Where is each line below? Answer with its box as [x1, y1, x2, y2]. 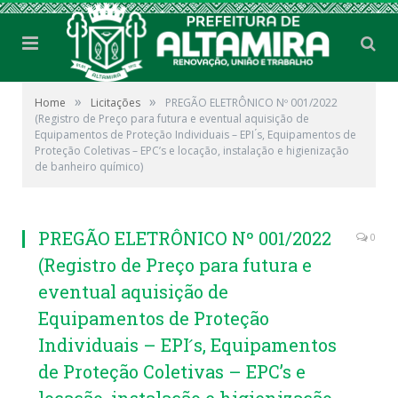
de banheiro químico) [35, 159, 143, 175]
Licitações [91, 95, 140, 111]
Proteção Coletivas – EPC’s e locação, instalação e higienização [35, 143, 349, 159]
